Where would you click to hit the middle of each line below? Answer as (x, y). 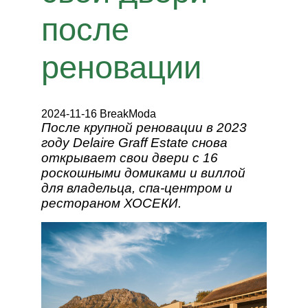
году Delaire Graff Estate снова (135, 143)
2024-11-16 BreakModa (99, 114)
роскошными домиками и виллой (144, 173)
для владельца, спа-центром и (137, 188)
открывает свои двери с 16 (130, 158)
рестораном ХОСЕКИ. (112, 203)
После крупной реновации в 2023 (144, 128)
